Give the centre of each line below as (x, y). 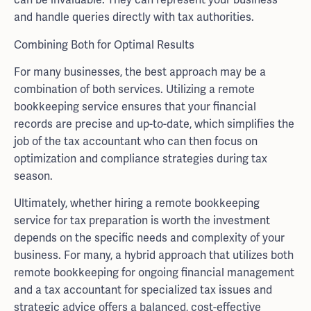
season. (33, 176)
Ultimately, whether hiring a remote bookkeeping (137, 203)
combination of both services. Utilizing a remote (134, 90)
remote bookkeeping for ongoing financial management (154, 273)
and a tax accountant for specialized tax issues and (143, 290)
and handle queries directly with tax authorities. (134, 17)
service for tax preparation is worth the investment (142, 221)
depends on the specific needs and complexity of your (149, 238)
